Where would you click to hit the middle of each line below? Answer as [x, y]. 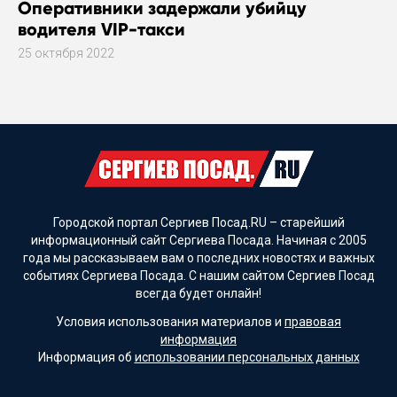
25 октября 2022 [66, 54]
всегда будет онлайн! [198, 294]
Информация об [86, 357]
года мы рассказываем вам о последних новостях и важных [198, 258]
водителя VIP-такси [101, 30]
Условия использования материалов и [170, 321]
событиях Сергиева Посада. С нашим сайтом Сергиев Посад [198, 276]
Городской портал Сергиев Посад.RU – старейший [198, 223]
